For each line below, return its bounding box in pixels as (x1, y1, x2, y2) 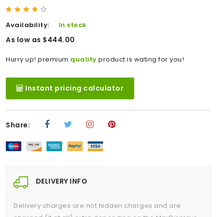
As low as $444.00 (6, 34, 75, 45)
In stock (58, 20, 87, 30)
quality (70, 54, 97, 64)
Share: (6, 120, 30, 130)
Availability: (6, 20, 49, 30)
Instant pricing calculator (23, 83, 124, 93)
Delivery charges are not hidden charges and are (14, 201, 181, 210)
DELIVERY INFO (35, 176, 87, 186)
